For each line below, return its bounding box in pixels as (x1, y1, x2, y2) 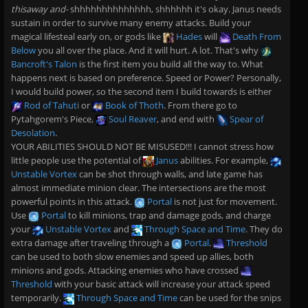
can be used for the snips (177, 291, 281, 304)
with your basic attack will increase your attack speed (52, 278, 270, 290)
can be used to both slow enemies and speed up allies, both (11, 250, 254, 263)
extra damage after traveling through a (11, 236, 171, 249)
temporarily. (11, 291, 63, 304)
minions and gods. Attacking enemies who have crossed (11, 264, 241, 276)
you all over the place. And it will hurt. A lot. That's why (36, 44, 261, 56)
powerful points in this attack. (11, 195, 134, 208)
